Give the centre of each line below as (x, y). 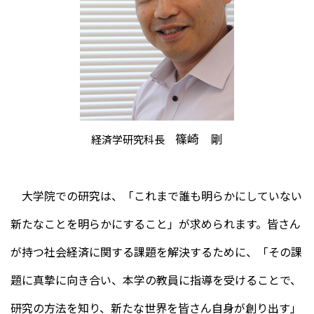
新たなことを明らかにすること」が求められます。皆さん (156, 223)
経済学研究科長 (133, 139)
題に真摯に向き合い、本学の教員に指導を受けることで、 (156, 279)
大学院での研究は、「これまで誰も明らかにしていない (156, 195)
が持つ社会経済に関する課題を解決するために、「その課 (156, 251)
